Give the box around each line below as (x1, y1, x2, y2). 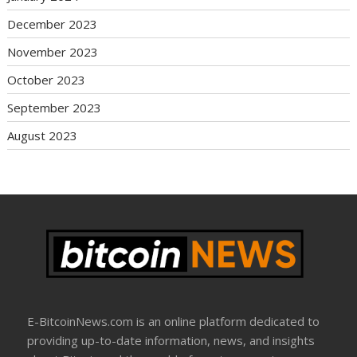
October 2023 (7, 71, 86, 88)
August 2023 (7, 127, 78, 143)
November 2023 (7, 43, 99, 60)
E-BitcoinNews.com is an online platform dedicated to (27, 313, 320, 330)
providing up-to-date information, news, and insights (27, 332, 316, 349)
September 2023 (7, 99, 102, 116)
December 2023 (7, 15, 98, 32)
